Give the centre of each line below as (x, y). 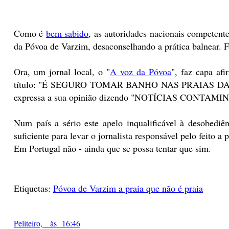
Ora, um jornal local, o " (62, 71)
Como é (30, 33)
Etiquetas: (33, 188)
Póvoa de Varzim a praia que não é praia (128, 188)
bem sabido (67, 33)
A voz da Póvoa (140, 71)
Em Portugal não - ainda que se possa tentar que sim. (112, 148)
